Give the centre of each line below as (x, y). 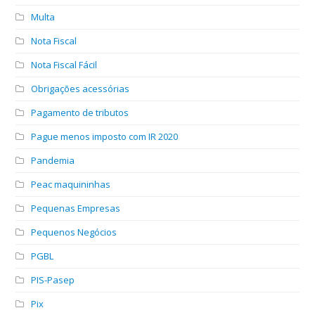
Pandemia (53, 160)
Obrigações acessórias (81, 88)
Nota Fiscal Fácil (64, 64)
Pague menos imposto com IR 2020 (105, 136)
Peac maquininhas (71, 184)
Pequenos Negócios (74, 232)
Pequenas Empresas (76, 208)
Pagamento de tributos (80, 112)
